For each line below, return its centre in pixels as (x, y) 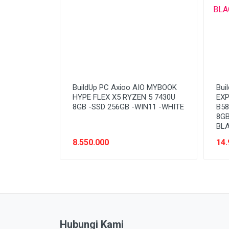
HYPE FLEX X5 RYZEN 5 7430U (124, 97)
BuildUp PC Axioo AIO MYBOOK (125, 87)
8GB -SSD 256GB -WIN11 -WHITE (128, 107)
